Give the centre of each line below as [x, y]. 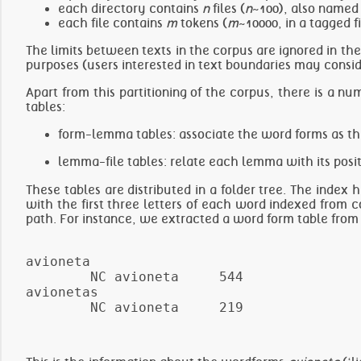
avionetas [62, 292]
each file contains [112, 23]
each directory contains [130, 9]
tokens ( [204, 23]
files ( [229, 9]
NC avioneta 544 [135, 277]
